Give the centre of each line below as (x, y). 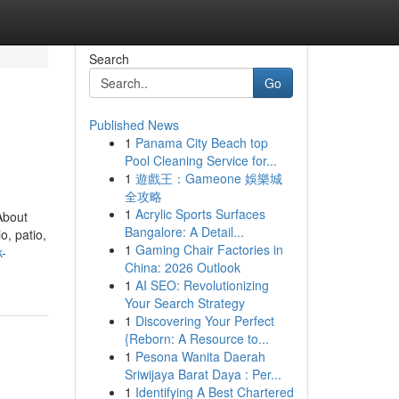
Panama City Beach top (201, 142)
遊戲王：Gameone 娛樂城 (208, 178)
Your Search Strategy (184, 303)
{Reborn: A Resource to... (196, 338)
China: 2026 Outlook (182, 267)
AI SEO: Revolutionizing (202, 285)
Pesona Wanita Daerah (200, 356)
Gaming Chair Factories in (209, 249)
